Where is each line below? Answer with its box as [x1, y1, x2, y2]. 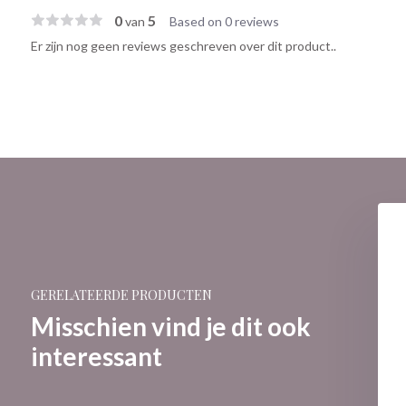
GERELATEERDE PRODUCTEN [30, 286, 212, 304]
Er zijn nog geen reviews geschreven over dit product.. [30, 38, 336, 53]
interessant [30, 341, 162, 372]
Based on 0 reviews [169, 14, 279, 29]
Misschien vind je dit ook [30, 311, 311, 342]
